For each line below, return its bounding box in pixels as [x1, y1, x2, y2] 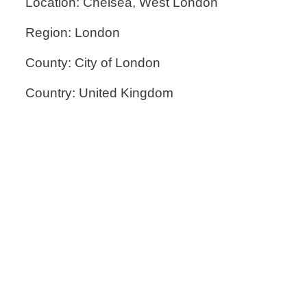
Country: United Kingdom [25, 86, 173, 100]
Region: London [25, 25, 120, 40]
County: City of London [25, 56, 160, 70]
